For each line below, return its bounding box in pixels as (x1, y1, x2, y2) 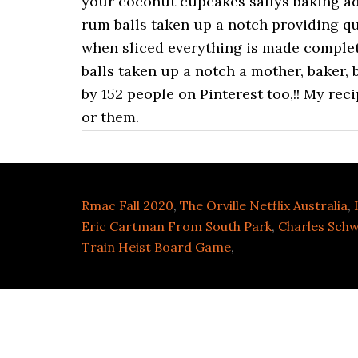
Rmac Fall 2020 (82, 197, 173, 213)
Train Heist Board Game (82, 239, 231, 255)
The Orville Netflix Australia (180, 197, 348, 213)
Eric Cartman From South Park (82, 218, 272, 234)
